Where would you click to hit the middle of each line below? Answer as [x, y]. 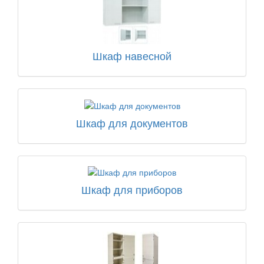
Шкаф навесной [132, 56]
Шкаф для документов [132, 122]
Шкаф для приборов [132, 189]
